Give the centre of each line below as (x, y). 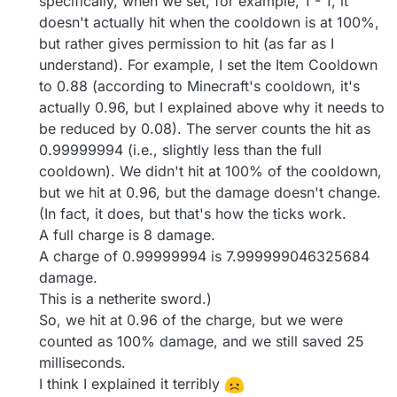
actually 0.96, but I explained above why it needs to (212, 107)
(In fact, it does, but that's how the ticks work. (193, 213)
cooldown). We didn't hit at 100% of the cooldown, (210, 171)
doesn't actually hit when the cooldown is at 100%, (209, 22)
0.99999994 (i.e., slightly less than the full (180, 149)
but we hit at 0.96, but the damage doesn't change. (210, 192)
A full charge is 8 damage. (127, 234)
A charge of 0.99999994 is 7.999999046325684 (204, 256)
